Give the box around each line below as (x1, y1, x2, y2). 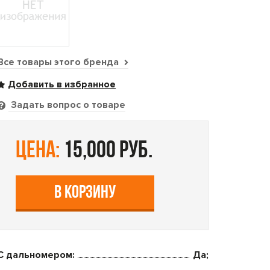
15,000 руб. (60, 139, 153, 163)
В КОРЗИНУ (54, 184, 116, 202)
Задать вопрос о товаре (8, 99, 126, 111)
